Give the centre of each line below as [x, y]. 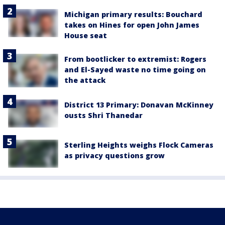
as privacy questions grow [115, 155]
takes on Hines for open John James [132, 25]
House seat [86, 36]
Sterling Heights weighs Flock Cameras [139, 145]
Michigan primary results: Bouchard [133, 15]
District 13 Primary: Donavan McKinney [139, 104]
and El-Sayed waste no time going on [135, 70]
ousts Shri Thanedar [103, 115]
